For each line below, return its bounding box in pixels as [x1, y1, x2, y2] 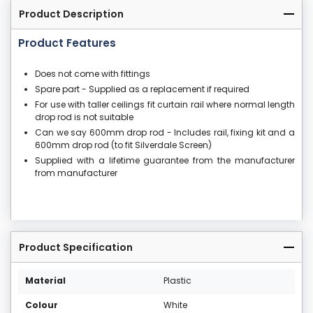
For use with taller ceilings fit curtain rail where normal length [35, 99, 295, 111]
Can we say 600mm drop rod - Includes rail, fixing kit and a [35, 126, 295, 139]
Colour [25, 299, 58, 312]
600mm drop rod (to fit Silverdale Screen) [35, 139, 212, 152]
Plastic [163, 275, 191, 287]
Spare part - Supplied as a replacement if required [35, 83, 249, 96]
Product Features [18, 36, 116, 51]
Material [25, 275, 66, 287]
